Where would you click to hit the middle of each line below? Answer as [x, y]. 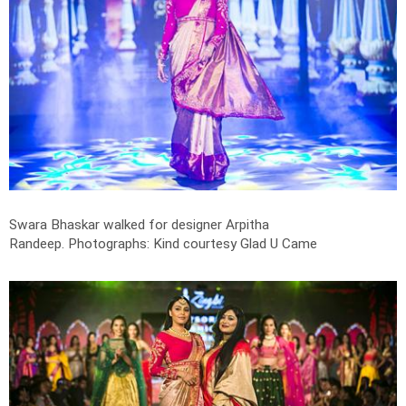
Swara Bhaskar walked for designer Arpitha [139, 224]
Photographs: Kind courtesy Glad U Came [193, 243]
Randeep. [39, 243]
